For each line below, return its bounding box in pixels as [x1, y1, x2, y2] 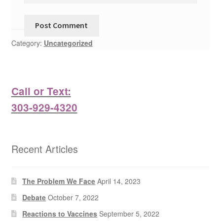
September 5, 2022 [99, 209, 160, 219]
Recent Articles [11, 141, 78, 156]
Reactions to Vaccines [22, 209, 98, 219]
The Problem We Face [22, 176, 96, 186]
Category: [11, 38, 44, 48]
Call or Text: [11, 83, 71, 98]
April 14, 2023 [97, 176, 141, 186]
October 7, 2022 [48, 192, 99, 203]
